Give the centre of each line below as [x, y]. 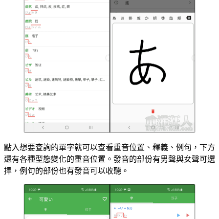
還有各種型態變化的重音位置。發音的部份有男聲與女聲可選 [109, 159]
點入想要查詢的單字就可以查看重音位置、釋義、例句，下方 [109, 148]
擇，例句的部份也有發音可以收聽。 [66, 171]
